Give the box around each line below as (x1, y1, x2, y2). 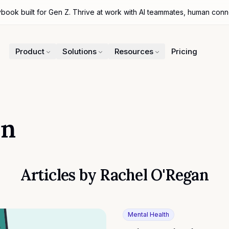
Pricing (171, 46, 198, 56)
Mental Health (128, 211, 169, 218)
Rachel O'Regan (100, 165, 209, 185)
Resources (114, 46, 154, 56)
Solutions (62, 46, 97, 56)
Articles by (20, 165, 100, 185)
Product (15, 46, 45, 56)
